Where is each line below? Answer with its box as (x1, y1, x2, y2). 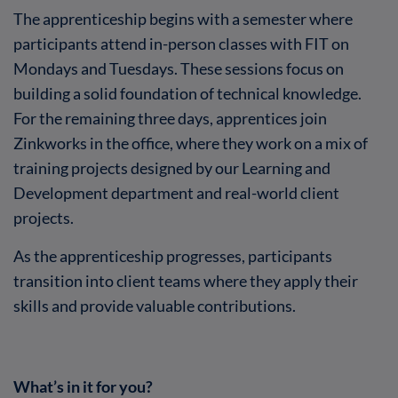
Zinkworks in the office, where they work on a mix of (13, 134, 368, 153)
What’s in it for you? (13, 378, 153, 396)
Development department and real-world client (13, 184, 339, 203)
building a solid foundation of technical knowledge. (13, 84, 362, 103)
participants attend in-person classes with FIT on (13, 35, 349, 53)
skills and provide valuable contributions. (13, 297, 296, 315)
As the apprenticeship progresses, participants (13, 247, 332, 266)
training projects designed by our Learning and (13, 159, 330, 178)
